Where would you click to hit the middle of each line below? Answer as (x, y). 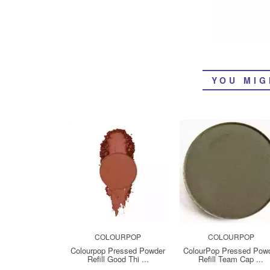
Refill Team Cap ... (231, 259)
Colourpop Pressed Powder (118, 250)
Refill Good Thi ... (118, 259)
